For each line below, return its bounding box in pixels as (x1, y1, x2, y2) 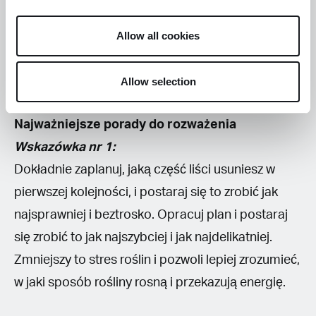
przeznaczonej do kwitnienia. (14, 50, 177, 63)
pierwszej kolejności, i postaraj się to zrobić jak (14, 186, 278, 199)
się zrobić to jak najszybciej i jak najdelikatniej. (14, 231, 272, 244)
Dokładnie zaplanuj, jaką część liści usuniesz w (14, 163, 275, 176)
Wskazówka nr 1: (14, 140, 115, 154)
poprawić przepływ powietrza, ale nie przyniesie (14, 5, 285, 18)
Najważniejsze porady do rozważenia (14, 118, 236, 131)
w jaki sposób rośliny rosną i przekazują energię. (14, 276, 286, 289)
